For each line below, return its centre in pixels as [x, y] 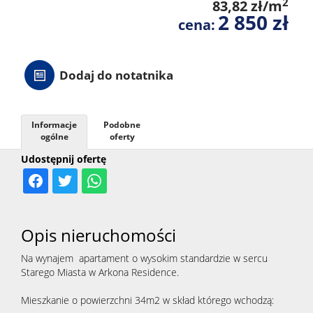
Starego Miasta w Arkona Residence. [100, 272]
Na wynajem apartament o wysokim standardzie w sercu [144, 259]
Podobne [122, 125]
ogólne [54, 137]
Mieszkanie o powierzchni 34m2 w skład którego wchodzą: [147, 300]
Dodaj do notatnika [116, 75]
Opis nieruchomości [99, 235]
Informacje [54, 125]
